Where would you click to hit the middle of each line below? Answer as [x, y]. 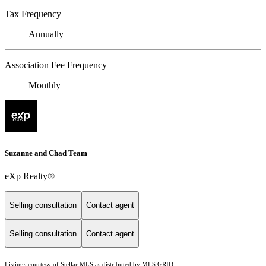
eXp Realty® [30, 176]
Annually [46, 34]
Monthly [45, 85]
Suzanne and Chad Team [46, 153]
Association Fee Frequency [56, 65]
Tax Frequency [33, 14]
